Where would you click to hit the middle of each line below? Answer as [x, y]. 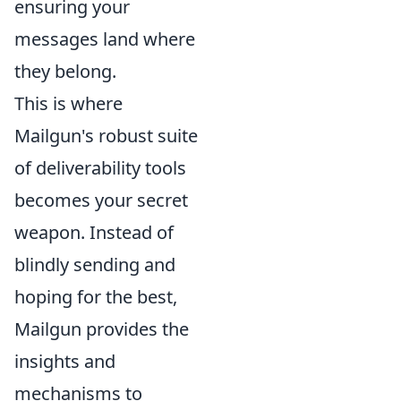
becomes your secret [101, 200]
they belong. [65, 72]
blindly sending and [95, 265]
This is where [68, 104]
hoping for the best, [96, 297]
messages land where [105, 39]
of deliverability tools [100, 168]
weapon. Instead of [94, 233]
